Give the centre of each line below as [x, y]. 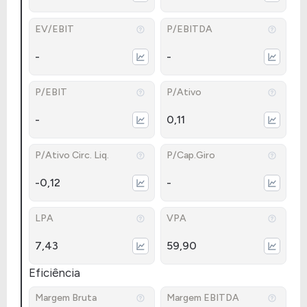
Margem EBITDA [203, 298]
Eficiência [54, 273]
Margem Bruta [66, 298]
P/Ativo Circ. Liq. [72, 155]
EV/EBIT [54, 29]
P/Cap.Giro [191, 155]
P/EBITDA [189, 29]
